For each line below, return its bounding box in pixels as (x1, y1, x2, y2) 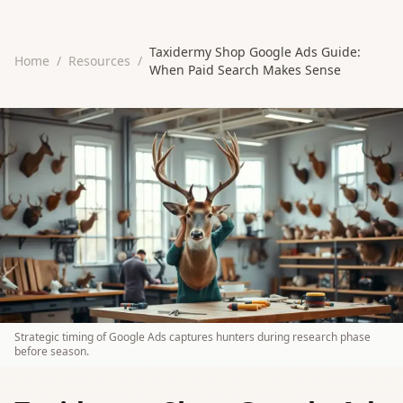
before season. (14, 343, 89, 359)
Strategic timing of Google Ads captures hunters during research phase (14, 328, 371, 345)
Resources (68, 52, 130, 69)
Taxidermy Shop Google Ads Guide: (149, 43, 361, 60)
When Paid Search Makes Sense (149, 61, 341, 78)
